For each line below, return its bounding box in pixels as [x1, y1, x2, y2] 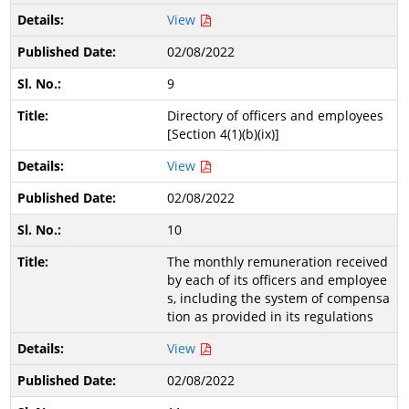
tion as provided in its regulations [166, 308, 373, 325]
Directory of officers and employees [166, 107, 383, 124]
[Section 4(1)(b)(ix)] [166, 125, 279, 142]
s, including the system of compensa [166, 289, 390, 307]
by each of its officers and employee [166, 271, 387, 288]
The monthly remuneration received [166, 253, 388, 270]
